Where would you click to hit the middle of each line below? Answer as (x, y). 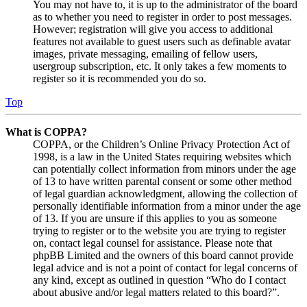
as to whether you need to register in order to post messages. (162, 16)
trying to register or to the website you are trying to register (159, 230)
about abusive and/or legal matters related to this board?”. (156, 292)
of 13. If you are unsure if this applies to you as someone (155, 218)
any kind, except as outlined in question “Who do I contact (159, 280)
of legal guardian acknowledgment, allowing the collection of (165, 193)
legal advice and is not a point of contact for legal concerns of (165, 267)
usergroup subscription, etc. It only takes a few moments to (160, 66)
